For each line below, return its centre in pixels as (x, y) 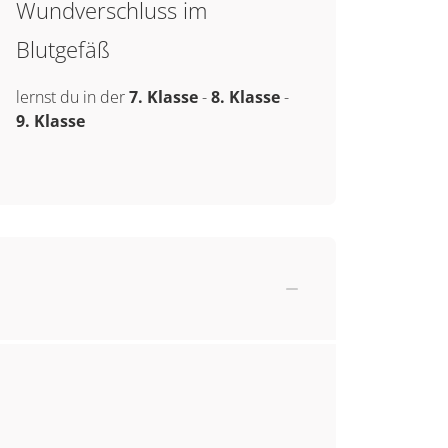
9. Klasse (50, 121)
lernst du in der (72, 97)
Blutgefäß (62, 49)
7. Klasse (163, 97)
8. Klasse (245, 97)
